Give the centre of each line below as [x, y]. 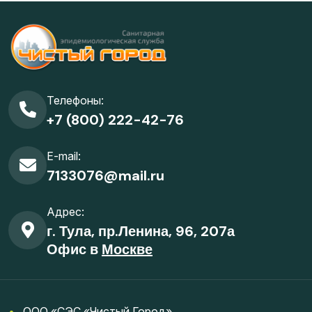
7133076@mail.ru [106, 176]
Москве [127, 250]
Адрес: [65, 212]
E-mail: [64, 156]
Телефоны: [75, 101]
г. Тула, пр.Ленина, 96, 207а [141, 232]
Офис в [74, 250]
